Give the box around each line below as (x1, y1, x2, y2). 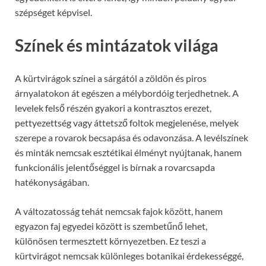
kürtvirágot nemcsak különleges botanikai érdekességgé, (15, 250, 243, 262)
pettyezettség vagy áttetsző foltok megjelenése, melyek (15, 117, 239, 129)
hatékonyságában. (15, 176, 89, 188)
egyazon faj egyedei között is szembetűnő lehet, (15, 220, 207, 232)
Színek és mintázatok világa (15, 34, 218, 55)
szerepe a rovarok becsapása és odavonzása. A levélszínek (15, 132, 248, 144)
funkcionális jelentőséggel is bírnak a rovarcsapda (15, 161, 215, 173)
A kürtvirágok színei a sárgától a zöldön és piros (15, 72, 207, 84)
